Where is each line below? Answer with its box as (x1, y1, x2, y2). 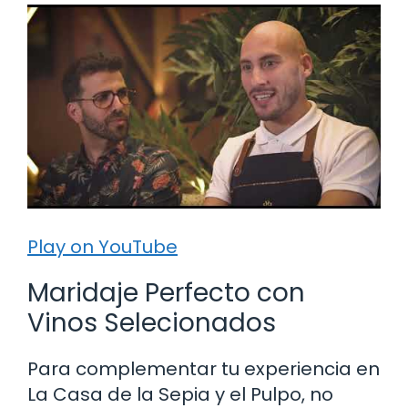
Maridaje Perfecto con (27, 274, 305, 311)
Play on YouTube (27, 233, 178, 260)
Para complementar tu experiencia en (27, 355, 380, 382)
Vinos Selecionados (27, 304, 276, 341)
